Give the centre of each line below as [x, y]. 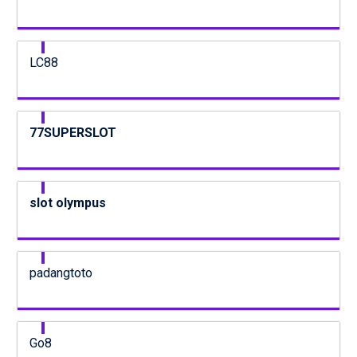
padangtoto [61, 273]
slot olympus [67, 203]
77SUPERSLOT [73, 133]
